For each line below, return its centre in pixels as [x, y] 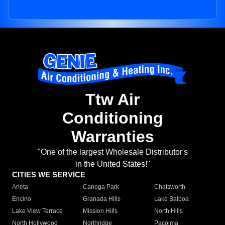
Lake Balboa [171, 199]
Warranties [113, 137]
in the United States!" [113, 164]
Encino [22, 199]
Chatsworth [170, 187]
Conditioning [113, 118]
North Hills [168, 211]
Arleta [20, 187]
